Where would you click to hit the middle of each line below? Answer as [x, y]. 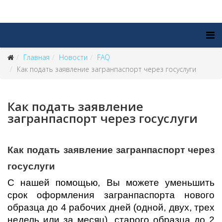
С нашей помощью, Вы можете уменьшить [111, 183]
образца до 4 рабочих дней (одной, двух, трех [111, 207]
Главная [36, 57]
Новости [73, 57]
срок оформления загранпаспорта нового [111, 195]
